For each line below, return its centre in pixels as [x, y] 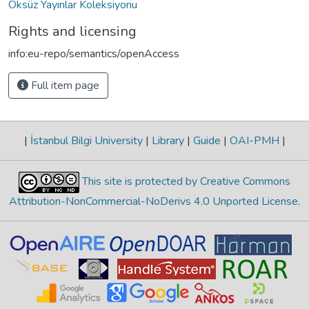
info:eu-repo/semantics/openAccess [94, 53]
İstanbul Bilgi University [86, 140]
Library [168, 140]
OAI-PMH [254, 140]
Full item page [64, 85]
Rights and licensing [72, 31]
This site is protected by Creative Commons [185, 182]
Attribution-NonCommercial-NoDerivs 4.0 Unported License [153, 201]
